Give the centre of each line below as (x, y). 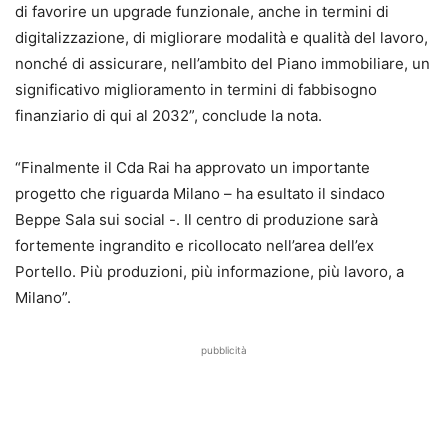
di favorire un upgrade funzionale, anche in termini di (202, 12)
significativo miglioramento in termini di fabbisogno (196, 90)
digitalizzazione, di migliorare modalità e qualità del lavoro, (221, 38)
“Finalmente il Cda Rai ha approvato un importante (192, 168)
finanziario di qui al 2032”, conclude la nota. (168, 116)
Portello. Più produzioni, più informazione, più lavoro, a (209, 272)
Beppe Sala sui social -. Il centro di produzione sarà (196, 220)
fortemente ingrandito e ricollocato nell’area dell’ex (194, 246)
